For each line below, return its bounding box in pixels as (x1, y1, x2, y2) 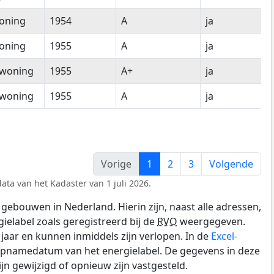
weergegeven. (177, 214, 245, 228)
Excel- (211, 229, 237, 243)
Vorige (101, 157, 131, 171)
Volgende (209, 157, 253, 171)
